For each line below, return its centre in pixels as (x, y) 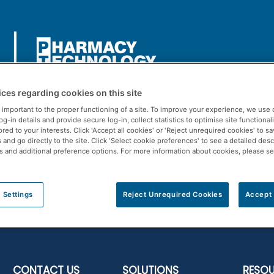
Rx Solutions (65, 139)
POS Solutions (157, 139)
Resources (244, 139)
